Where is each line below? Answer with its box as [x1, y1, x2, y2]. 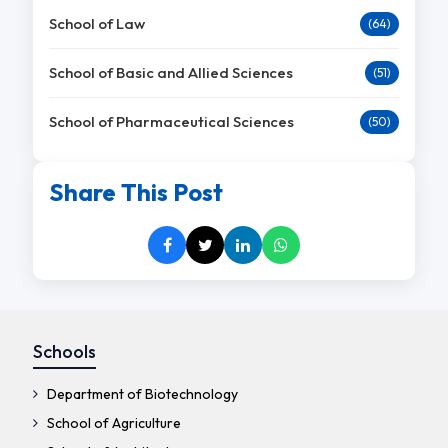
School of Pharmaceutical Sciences [48, 112, 294, 132]
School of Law [48, 14, 145, 34]
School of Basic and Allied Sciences [48, 63, 293, 83]
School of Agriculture [43, 414, 181, 433]
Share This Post [48, 177, 223, 208]
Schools [32, 340, 96, 364]
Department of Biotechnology [43, 385, 238, 404]
